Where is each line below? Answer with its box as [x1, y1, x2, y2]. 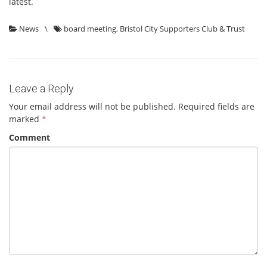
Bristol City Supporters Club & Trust [120, 23, 245, 34]
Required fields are [178, 100, 254, 112]
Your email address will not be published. [9, 100, 176, 112]
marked [9, 113, 42, 125]
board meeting [64, 23, 116, 34]
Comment [9, 132, 50, 144]
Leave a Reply [9, 82, 74, 95]
